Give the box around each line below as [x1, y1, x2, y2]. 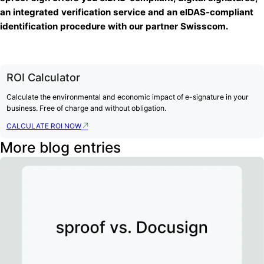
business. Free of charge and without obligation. [6, 103, 166, 113]
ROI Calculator [6, 70, 80, 84]
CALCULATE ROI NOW [6, 122, 81, 131]
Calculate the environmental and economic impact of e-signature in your [6, 92, 249, 101]
